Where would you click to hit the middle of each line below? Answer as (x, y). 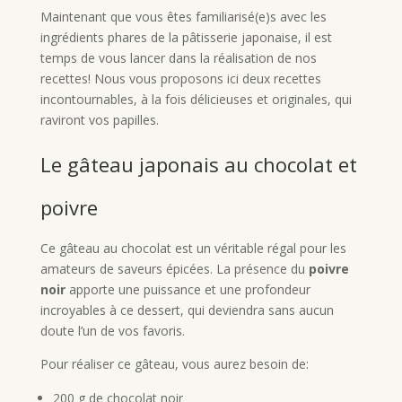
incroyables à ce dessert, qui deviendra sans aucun (187, 310)
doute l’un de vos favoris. (112, 331)
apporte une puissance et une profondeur (188, 290)
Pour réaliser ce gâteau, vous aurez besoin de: (174, 364)
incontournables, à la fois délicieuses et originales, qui (196, 100)
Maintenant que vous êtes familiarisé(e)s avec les (183, 17)
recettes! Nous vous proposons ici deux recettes (180, 79)
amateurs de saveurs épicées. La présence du (174, 269)
